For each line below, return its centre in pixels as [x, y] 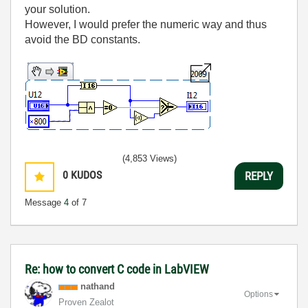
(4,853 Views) [150, 158]
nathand [98, 286]
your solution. [57, 9]
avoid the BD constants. [82, 40]
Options [258, 294]
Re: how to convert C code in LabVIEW [117, 269]
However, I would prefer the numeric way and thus [146, 24]
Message [44, 202]
